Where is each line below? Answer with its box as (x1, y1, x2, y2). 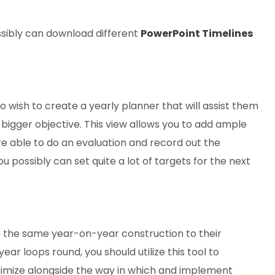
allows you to (130, 117, 192, 131)
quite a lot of (92, 153, 152, 168)
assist (203, 98, 230, 113)
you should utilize (85, 244, 165, 259)
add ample (192, 117, 247, 131)
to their (184, 226, 222, 241)
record (150, 135, 183, 150)
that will (162, 98, 200, 113)
